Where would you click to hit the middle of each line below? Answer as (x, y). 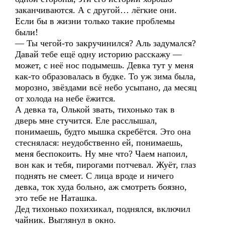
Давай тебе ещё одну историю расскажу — (98, 54)
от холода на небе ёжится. (65, 98)
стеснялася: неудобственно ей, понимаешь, (99, 143)
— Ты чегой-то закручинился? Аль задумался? (105, 43)
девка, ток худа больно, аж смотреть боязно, (101, 187)
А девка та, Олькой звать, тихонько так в (95, 109)
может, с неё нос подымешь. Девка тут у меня (104, 65)
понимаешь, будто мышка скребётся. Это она (103, 132)
